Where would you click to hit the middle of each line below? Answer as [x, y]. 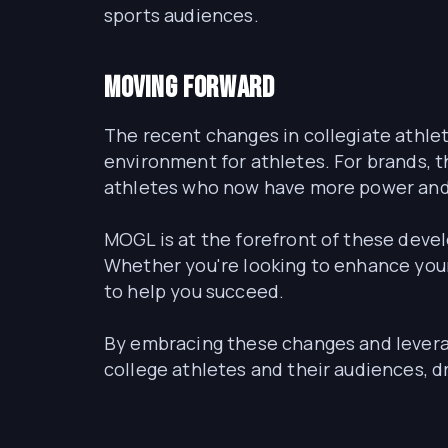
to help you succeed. [194, 291]
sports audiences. [181, 15]
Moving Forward [189, 88]
